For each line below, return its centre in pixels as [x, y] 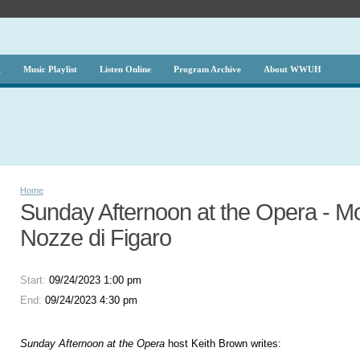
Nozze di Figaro [96, 238]
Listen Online [125, 69]
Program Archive [207, 69]
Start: [35, 280]
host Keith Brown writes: [223, 344]
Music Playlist [50, 69]
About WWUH [292, 69]
